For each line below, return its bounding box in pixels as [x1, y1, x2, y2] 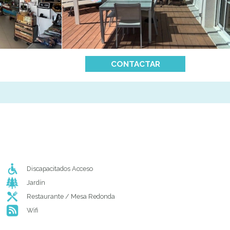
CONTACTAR [110, 60, 160, 69]
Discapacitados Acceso [27, 165, 93, 173]
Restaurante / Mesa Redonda [27, 193, 116, 201]
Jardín [27, 179, 46, 187]
